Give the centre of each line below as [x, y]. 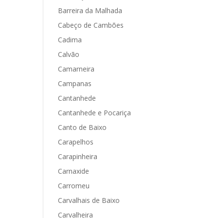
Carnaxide [74, 171]
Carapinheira [78, 156]
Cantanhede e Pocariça [95, 113]
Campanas [75, 83]
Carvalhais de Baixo [89, 200]
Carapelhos [76, 142]
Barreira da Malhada [90, 10]
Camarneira [76, 69]
